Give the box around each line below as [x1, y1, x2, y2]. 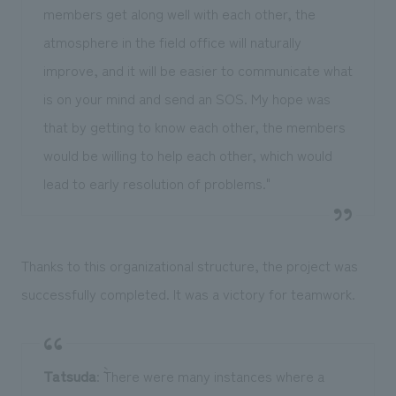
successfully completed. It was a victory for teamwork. [20, 283, 355, 305]
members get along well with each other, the [42, 3, 316, 25]
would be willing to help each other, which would [42, 144, 332, 166]
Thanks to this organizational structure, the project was [20, 255, 358, 277]
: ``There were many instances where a [95, 365, 324, 387]
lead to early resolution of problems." [42, 172, 270, 194]
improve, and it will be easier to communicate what [42, 59, 353, 81]
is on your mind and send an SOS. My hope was [42, 88, 331, 110]
